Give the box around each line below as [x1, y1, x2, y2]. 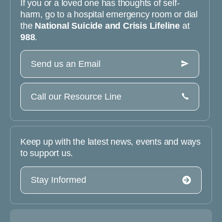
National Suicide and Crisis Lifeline [35, 20, 180, 31]
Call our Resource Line [31, 91, 121, 102]
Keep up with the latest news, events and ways [20, 137, 201, 147]
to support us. [20, 148, 73, 159]
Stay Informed [31, 174, 86, 185]
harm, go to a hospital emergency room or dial [20, 9, 198, 19]
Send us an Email [31, 58, 101, 69]
